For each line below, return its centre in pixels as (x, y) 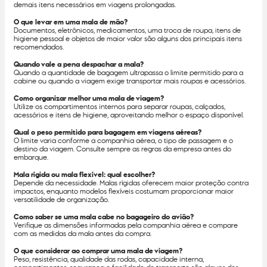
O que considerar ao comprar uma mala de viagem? (98, 251)
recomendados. (39, 47)
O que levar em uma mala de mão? (71, 22)
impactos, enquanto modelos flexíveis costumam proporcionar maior (124, 191)
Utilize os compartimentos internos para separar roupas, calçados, (119, 107)
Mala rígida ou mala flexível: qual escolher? (84, 174)
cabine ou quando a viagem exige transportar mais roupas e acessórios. (130, 81)
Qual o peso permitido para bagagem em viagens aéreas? (108, 132)
